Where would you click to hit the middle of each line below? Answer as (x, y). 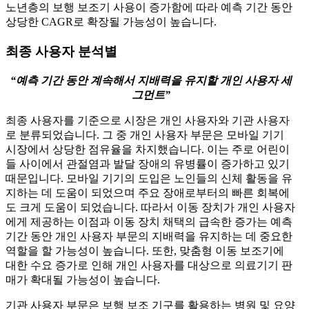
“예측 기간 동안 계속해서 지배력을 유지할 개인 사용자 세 (151, 80)
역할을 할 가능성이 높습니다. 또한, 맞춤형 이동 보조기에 (145, 250)
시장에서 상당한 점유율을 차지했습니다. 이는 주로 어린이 (148, 149)
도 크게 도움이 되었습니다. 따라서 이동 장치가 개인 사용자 (150, 207)
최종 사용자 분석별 (61, 51)
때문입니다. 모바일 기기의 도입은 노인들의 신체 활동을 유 (149, 178)
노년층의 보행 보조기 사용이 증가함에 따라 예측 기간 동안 (149, 8)
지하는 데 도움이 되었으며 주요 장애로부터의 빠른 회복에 (148, 192)
